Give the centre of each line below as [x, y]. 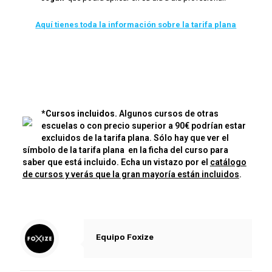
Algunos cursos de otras [168, 114]
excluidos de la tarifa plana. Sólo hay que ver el [135, 138]
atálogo [230, 162]
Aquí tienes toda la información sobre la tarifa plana [136, 25]
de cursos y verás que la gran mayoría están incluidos [131, 174]
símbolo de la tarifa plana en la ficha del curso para [125, 150]
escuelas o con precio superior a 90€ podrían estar [143, 126]
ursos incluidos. [84, 114]
